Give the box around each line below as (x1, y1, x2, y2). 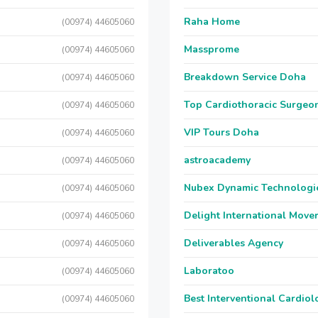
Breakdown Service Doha (184, 70, 306, 84)
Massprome (184, 43, 239, 56)
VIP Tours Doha (184, 126, 259, 139)
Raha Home (184, 15, 240, 28)
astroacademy (184, 153, 251, 167)
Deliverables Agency (184, 236, 283, 250)
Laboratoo (184, 264, 234, 278)
